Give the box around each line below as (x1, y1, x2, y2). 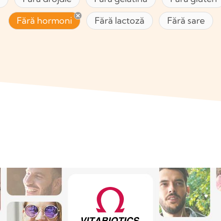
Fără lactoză (94, 15, 145, 27)
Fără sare (167, 15, 205, 27)
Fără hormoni (16, 15, 72, 27)
